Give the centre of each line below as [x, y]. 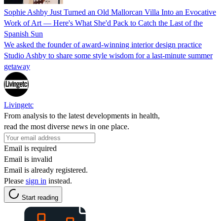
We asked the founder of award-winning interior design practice [103, 44]
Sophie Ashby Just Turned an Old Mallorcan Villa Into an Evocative [110, 12]
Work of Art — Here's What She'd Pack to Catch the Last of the [103, 23]
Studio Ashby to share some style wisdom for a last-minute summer [108, 55]
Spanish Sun [23, 34]
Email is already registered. [46, 170]
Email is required [30, 148]
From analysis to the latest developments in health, [82, 115]
